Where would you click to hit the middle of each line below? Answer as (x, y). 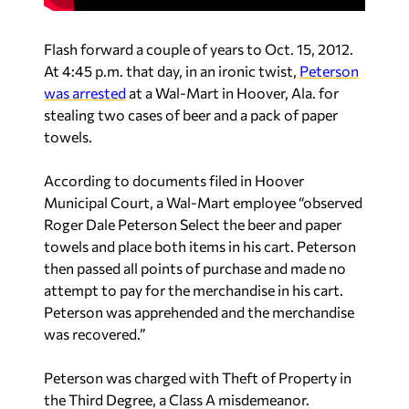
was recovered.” (94, 334)
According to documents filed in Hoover (174, 180)
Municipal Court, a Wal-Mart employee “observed (203, 202)
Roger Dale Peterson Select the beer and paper (193, 224)
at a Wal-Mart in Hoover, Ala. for (232, 93)
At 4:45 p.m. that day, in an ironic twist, (172, 71)
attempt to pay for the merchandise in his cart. (194, 290)
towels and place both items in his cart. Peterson (200, 246)
